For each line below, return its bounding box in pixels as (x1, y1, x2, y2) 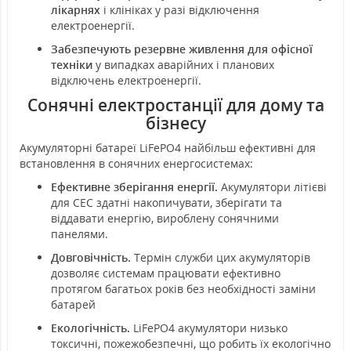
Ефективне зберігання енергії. (51, 179, 218, 195)
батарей (51, 297, 96, 313)
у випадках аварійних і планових (92, 57, 274, 73)
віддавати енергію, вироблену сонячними (51, 211, 279, 226)
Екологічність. (51, 320, 133, 336)
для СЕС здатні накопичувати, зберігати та (51, 195, 282, 211)
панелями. (51, 226, 108, 242)
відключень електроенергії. (51, 73, 201, 89)
